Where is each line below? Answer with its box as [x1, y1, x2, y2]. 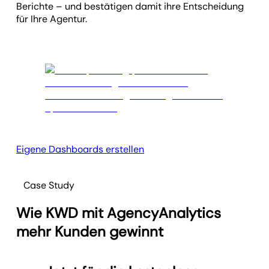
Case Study [23, 179, 75, 192]
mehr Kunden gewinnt [16, 222, 164, 241]
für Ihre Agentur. [16, 13, 88, 26]
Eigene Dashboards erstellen [16, 143, 145, 156]
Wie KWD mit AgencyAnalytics [16, 204, 222, 223]
